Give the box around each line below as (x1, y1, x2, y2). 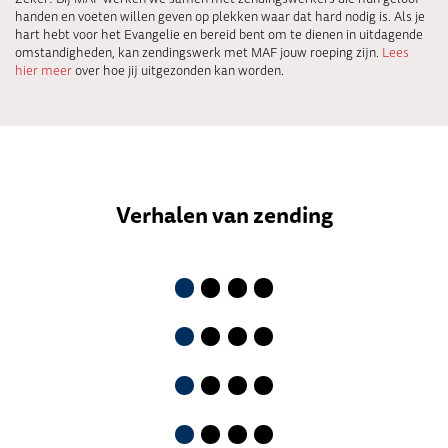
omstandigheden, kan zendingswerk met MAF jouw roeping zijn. (15, 42, 382, 62)
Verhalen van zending (115, 199, 333, 232)
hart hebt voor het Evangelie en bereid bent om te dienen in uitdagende (15, 24, 423, 44)
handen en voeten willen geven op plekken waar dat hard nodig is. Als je (15, 6, 425, 26)
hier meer (15, 60, 72, 80)
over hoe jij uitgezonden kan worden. (72, 60, 284, 80)
